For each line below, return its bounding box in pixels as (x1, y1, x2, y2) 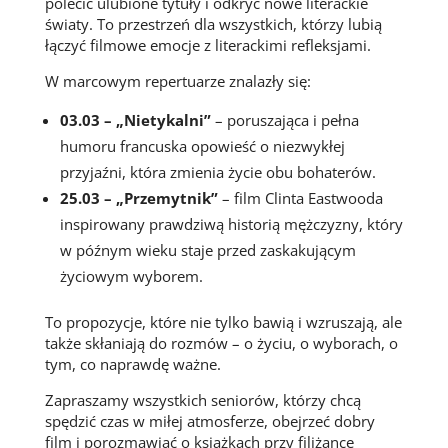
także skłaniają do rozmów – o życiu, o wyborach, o (44, 333, 398, 354)
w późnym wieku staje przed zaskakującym (59, 240, 356, 261)
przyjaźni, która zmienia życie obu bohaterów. (59, 162, 376, 183)
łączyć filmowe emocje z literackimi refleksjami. (44, 35, 371, 56)
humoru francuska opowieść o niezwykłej (59, 136, 345, 157)
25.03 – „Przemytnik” (59, 188, 218, 209)
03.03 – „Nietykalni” (59, 110, 211, 131)
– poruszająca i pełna (210, 110, 359, 131)
